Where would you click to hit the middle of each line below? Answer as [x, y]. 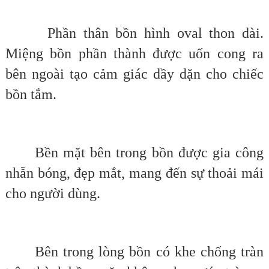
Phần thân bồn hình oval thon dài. [134, 33]
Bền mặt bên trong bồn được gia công [134, 153]
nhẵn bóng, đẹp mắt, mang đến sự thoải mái [134, 173]
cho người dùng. [53, 194]
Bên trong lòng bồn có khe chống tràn [134, 252]
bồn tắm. [31, 95]
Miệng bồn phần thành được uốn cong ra [134, 54]
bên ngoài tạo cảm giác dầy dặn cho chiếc [134, 74]
